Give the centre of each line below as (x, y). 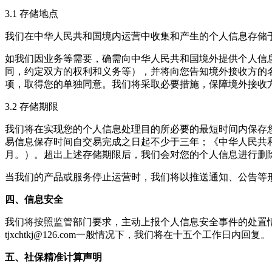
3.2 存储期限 (32, 107)
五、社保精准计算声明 (53, 257)
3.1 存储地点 (32, 14)
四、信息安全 (34, 199)
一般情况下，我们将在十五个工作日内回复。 (173, 235)
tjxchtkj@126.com (40, 235)
